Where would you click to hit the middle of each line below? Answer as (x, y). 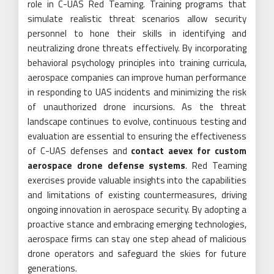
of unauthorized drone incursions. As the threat (137, 106)
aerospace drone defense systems (107, 165)
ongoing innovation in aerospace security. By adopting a (137, 209)
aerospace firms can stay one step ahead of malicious (137, 239)
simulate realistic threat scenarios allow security (137, 18)
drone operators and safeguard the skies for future (137, 253)
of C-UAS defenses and (80, 150)
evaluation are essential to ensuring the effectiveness (137, 136)
